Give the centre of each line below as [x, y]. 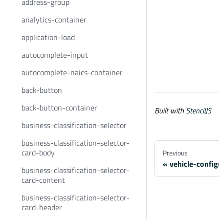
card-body [38, 153]
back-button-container [59, 108]
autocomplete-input [55, 55]
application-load [48, 37]
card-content [43, 180]
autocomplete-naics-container [72, 72]
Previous [175, 153]
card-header [42, 207]
